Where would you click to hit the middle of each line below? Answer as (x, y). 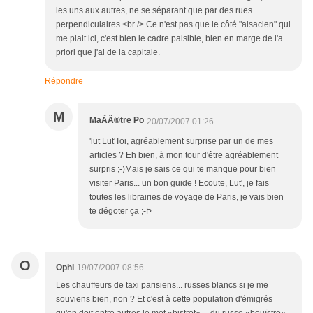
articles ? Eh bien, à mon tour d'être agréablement (184, 155)
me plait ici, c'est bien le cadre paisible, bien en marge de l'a (169, 39)
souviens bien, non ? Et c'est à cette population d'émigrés (164, 299)
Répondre (64, 81)
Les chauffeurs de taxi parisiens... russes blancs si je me (162, 285)
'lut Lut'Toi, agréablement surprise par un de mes (181, 141)
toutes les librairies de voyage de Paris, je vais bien (187, 197)
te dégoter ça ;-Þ (121, 211)
